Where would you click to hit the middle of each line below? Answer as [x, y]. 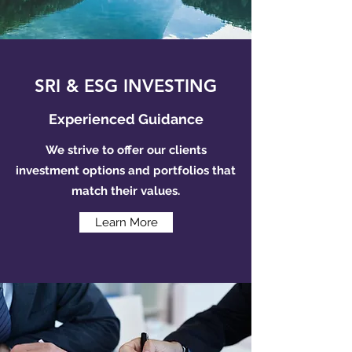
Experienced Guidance [126, 119]
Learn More [126, 222]
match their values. [126, 191]
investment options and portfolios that [126, 170]
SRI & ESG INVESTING [126, 86]
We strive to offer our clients [126, 150]
